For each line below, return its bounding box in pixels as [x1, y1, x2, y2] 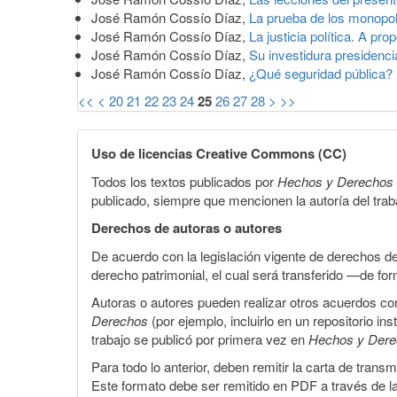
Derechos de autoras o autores [91, 217, 282, 237]
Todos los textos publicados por [91, 171, 277, 191]
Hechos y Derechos [277, 171, 393, 191]
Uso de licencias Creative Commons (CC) [91, 143, 346, 163]
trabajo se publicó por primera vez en [91, 329, 308, 348]
